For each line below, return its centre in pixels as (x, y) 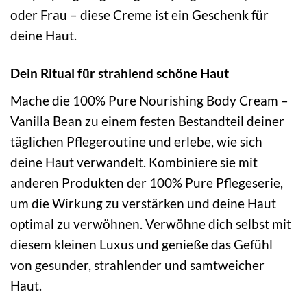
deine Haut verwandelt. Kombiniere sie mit (134, 162)
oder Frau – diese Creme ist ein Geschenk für (139, 15)
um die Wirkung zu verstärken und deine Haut (143, 203)
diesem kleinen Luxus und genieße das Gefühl (142, 244)
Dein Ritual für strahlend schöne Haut (120, 73)
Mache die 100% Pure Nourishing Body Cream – (149, 100)
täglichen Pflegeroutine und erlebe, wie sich (136, 141)
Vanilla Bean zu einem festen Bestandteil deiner (147, 121)
